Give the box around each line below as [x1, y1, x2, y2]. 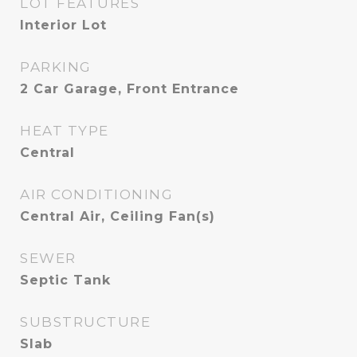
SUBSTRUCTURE [20, 314, 151, 330]
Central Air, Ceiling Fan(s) [20, 209, 215, 224]
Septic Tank [20, 273, 111, 288]
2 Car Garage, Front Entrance [20, 81, 239, 96]
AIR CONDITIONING [20, 186, 173, 202]
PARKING [20, 59, 92, 75]
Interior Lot [20, 18, 107, 33]
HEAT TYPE [20, 123, 109, 139]
